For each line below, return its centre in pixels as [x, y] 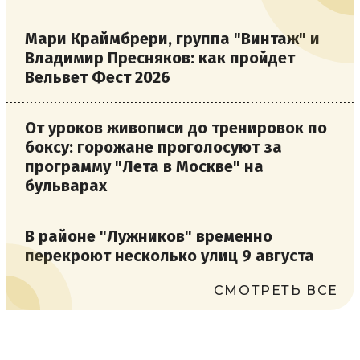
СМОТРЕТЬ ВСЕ [276, 290]
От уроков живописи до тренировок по [176, 127]
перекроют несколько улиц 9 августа [170, 255]
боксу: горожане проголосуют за [153, 147]
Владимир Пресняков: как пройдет [160, 57]
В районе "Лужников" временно [149, 236]
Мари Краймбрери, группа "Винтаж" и [172, 38]
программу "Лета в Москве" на [144, 166]
